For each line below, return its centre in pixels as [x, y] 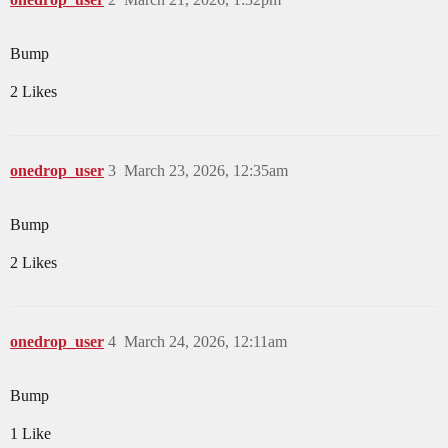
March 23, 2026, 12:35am [206, 171]
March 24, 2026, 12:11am [205, 342]
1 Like [30, 434]
